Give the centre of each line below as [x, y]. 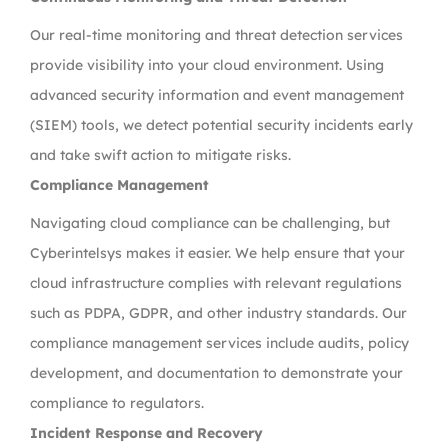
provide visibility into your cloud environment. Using [207, 65]
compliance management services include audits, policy [219, 343]
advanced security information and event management [217, 95]
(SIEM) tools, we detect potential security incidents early [221, 125]
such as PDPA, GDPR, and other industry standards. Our [218, 313]
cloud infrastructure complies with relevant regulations [216, 283]
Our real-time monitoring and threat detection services [216, 35]
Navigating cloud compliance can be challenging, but [210, 223]
